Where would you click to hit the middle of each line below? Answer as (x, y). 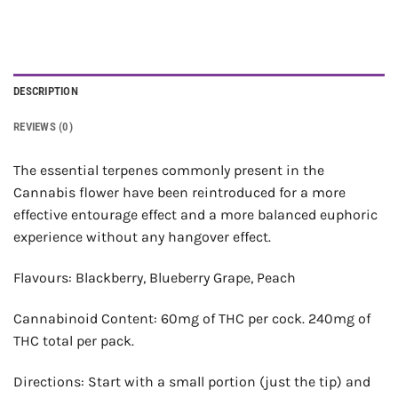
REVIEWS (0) (43, 127)
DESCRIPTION (46, 92)
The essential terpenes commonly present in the (169, 171)
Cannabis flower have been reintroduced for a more (179, 193)
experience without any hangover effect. (142, 237)
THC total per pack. (74, 341)
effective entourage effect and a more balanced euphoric (195, 215)
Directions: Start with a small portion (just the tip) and (192, 381)
